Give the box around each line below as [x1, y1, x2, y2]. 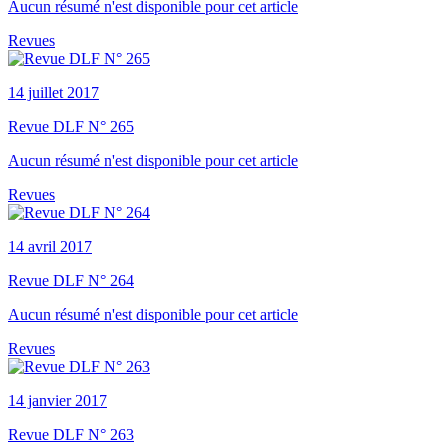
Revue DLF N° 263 [8, 426, 134, 444]
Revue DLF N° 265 [8, 118, 134, 136]
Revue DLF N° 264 [8, 272, 134, 290]
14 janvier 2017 [8, 392, 107, 410]
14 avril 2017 [8, 238, 92, 256]
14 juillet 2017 [8, 84, 99, 102]
